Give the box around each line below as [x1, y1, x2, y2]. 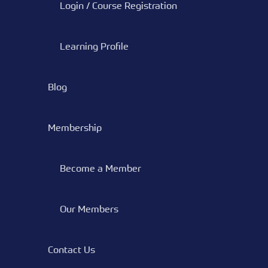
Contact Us [48, 243, 95, 255]
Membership [48, 121, 102, 133]
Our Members [60, 203, 118, 215]
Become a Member [60, 162, 141, 174]
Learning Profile [60, 40, 129, 52]
